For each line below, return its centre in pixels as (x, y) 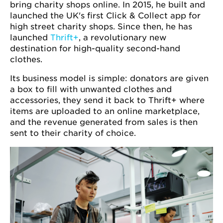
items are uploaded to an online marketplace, (105, 111)
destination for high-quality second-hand (95, 48)
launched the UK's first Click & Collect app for (105, 15)
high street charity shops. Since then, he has (101, 26)
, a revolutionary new (122, 37)
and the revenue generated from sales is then (104, 122)
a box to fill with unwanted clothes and (91, 89)
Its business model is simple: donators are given (109, 78)
